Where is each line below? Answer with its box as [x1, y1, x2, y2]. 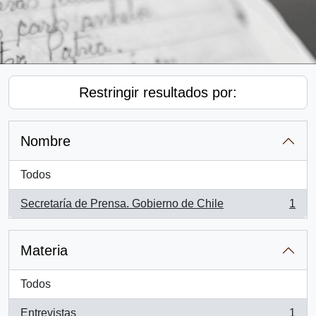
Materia [20, 243, 68, 258]
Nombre [20, 133, 71, 149]
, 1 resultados [20, 205, 87, 217]
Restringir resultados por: [79, 85, 237, 100]
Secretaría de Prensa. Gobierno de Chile [20, 197, 224, 209]
